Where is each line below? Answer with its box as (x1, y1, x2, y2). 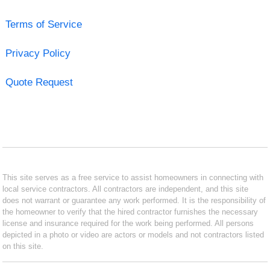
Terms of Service (5, 18, 82, 30)
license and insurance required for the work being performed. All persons (2, 218, 254, 228)
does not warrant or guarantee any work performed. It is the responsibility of (2, 195, 266, 205)
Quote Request (5, 76, 73, 88)
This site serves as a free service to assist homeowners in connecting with (2, 172, 264, 182)
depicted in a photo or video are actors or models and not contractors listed (2, 230, 265, 239)
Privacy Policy (5, 47, 71, 59)
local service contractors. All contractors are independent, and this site (2, 184, 249, 193)
